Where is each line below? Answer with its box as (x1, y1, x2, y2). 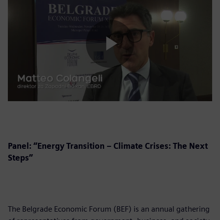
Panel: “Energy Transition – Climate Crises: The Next (8, 141, 208, 151)
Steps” (8, 153, 33, 163)
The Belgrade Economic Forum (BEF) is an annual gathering (8, 204, 210, 214)
